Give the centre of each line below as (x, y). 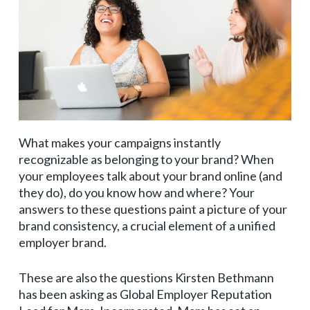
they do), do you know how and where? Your (136, 192)
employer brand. (62, 242)
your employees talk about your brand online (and (150, 176)
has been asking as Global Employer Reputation (145, 294)
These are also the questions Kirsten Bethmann (146, 277)
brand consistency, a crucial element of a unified (147, 226)
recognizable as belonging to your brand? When (146, 159)
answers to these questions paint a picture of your (153, 209)
